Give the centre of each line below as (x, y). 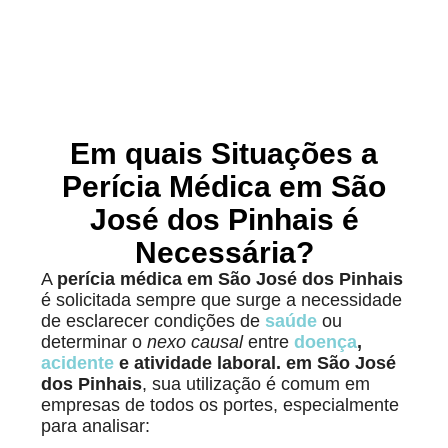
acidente (78, 363)
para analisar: (96, 426)
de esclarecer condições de (153, 321)
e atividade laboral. (198, 363)
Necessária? (224, 253)
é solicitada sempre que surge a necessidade (222, 300)
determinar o (94, 342)
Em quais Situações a (224, 154)
